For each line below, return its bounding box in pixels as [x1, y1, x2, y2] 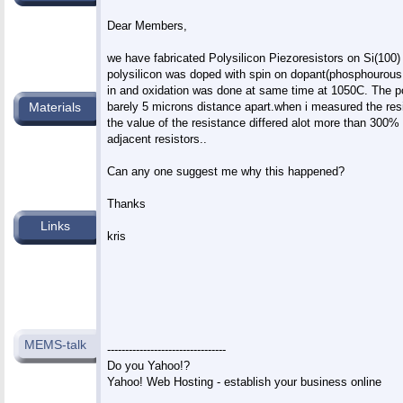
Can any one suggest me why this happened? [106, 164, 345, 178]
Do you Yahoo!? [106, 358, 190, 372]
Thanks [106, 196, 146, 210]
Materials [29, 100, 81, 114]
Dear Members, [106, 18, 187, 32]
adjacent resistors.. [106, 131, 207, 146]
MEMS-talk [23, 337, 86, 352]
